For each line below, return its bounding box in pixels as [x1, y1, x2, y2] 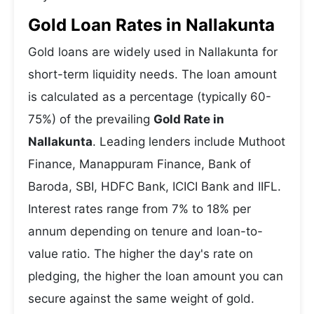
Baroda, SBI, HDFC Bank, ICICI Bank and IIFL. [28, 179, 281, 193]
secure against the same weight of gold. [28, 292, 254, 306]
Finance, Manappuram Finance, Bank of [28, 157, 251, 171]
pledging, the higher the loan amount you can [28, 269, 283, 283]
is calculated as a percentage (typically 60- [28, 90, 271, 104]
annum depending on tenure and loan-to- [28, 224, 263, 238]
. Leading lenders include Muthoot [93, 135, 285, 149]
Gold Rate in [153, 112, 224, 126]
